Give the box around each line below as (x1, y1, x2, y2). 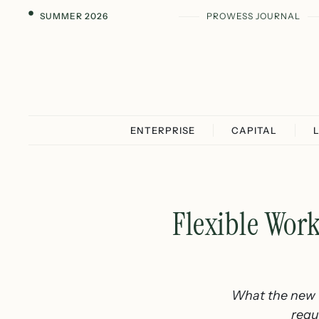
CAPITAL (231, 125, 277, 136)
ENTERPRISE (130, 125, 195, 136)
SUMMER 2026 (39, 11, 108, 21)
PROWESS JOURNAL (206, 11, 300, 21)
